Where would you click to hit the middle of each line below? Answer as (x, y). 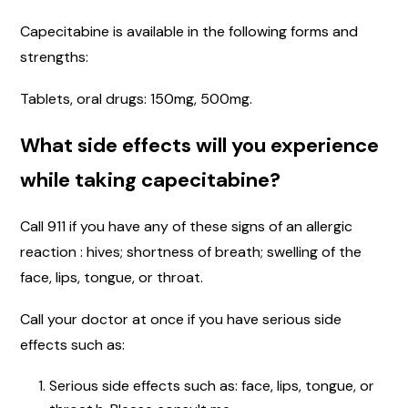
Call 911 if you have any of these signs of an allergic (186, 227)
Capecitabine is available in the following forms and (189, 32)
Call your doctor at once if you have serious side (181, 320)
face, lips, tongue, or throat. (113, 278)
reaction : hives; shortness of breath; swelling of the (191, 252)
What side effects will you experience (199, 146)
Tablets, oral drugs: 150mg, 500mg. (136, 99)
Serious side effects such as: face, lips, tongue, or (212, 386)
